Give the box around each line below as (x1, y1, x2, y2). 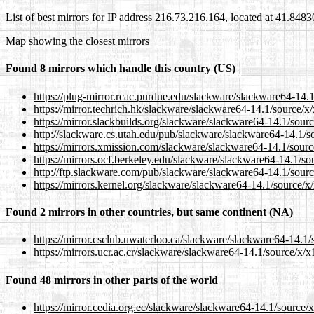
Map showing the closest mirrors (6, 35, 149, 48)
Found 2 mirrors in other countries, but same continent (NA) (6, 206, 293, 219)
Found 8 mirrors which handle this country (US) (6, 62, 235, 75)
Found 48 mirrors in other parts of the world (6, 273, 218, 286)
